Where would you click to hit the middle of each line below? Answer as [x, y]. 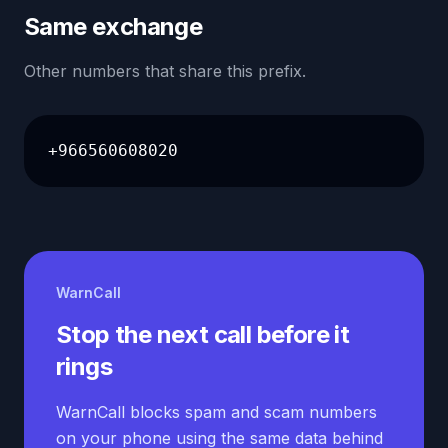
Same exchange [113, 26]
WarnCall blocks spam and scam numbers [216, 412]
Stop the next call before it [203, 334]
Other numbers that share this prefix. [165, 71]
